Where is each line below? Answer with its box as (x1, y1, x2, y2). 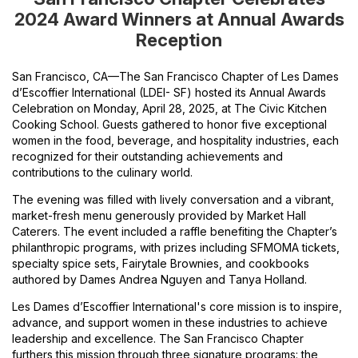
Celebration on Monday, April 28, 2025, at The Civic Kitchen (12, 101, 327, 116)
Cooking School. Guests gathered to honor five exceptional (12, 117, 327, 132)
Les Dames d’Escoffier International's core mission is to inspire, (12, 300, 342, 314)
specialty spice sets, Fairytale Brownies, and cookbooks (12, 257, 309, 271)
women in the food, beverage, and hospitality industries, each (12, 133, 339, 148)
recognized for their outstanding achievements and (12, 149, 283, 164)
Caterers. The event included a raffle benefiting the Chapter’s (12, 225, 337, 239)
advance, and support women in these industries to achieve (12, 316, 328, 330)
